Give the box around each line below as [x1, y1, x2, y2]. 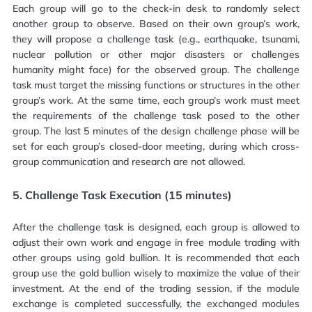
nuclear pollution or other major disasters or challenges [12, 48, 300, 61]
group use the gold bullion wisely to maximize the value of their [12, 267, 300, 279]
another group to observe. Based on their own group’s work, [12, 17, 300, 31]
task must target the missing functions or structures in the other [12, 79, 300, 92]
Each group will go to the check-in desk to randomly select [12, 2, 300, 15]
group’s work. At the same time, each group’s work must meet [12, 94, 300, 107]
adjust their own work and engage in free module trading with [12, 236, 300, 249]
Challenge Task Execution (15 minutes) [24, 188, 232, 203]
